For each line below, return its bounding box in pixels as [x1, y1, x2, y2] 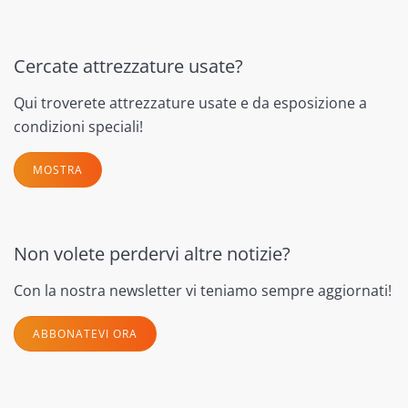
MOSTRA [33, 161, 83, 178]
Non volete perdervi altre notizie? [14, 240, 291, 266]
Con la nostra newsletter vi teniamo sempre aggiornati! [14, 280, 392, 301]
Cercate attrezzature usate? [14, 53, 243, 78]
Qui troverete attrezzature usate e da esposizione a [14, 92, 367, 113]
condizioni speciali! [14, 116, 143, 137]
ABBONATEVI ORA [33, 325, 138, 342]
